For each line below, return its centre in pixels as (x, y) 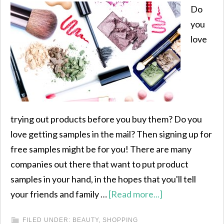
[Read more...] (135, 194)
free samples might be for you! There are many (101, 149)
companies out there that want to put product (99, 164)
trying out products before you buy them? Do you (106, 119)
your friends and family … (59, 194)
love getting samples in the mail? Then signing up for (111, 134)
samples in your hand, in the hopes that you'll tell (103, 179)
